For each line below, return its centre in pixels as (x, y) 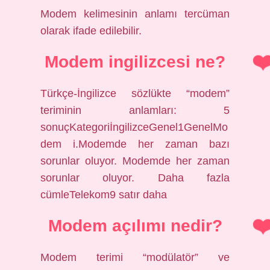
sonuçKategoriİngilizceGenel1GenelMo (134, 127)
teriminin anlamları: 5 (135, 110)
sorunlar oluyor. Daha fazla (135, 178)
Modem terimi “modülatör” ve (135, 257)
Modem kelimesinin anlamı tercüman (135, 14)
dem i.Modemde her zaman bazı (135, 144)
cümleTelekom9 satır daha (104, 195)
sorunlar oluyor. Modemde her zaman (135, 161)
